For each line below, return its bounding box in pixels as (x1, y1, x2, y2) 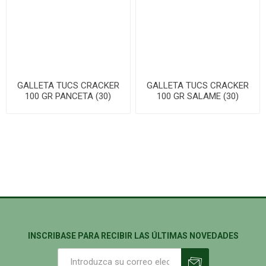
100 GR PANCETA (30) (25, 90, 112, 102)
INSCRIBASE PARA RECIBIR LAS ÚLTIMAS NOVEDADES (27, 230, 239, 240)
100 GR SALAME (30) (157, 90, 239, 102)
